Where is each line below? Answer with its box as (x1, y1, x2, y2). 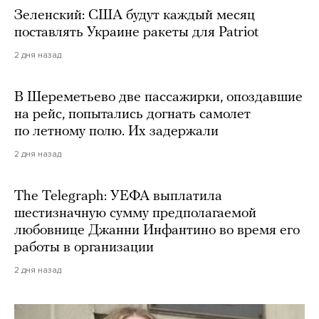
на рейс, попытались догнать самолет (14, 107, 251, 122)
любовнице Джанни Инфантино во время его (14, 223, 300, 238)
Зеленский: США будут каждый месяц (14, 8, 255, 23)
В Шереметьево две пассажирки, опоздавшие (14, 90, 303, 105)
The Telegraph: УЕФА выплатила (14, 189, 222, 204)
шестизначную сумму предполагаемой (14, 206, 256, 221)
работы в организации (14, 240, 154, 255)
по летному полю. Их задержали (14, 124, 219, 139)
